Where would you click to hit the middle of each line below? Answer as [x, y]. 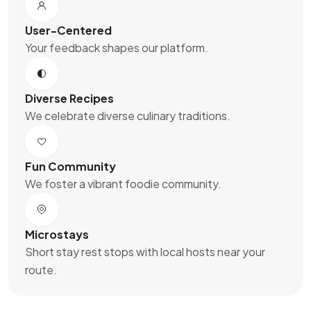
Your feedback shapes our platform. [117, 48]
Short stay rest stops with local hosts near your [145, 252]
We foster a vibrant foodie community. [123, 184]
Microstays [57, 234]
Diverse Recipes [69, 98]
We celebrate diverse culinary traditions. [128, 116]
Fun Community [70, 166]
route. [41, 270]
